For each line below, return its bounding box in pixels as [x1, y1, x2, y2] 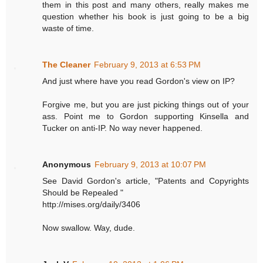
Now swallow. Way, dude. [42, 223, 136, 233]
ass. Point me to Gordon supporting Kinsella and [42, 112, 249, 122]
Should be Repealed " [42, 188, 124, 198]
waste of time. [42, 23, 95, 33]
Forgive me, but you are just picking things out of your [42, 100, 249, 110]
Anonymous [42, 160, 92, 170]
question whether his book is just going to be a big [42, 12, 249, 22]
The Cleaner [42, 60, 91, 70]
